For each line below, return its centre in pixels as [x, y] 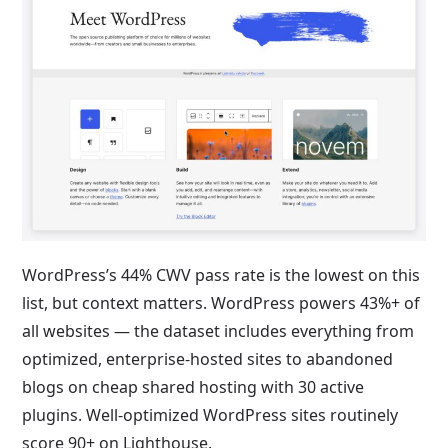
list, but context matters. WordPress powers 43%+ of [221, 302]
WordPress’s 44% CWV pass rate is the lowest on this [221, 274]
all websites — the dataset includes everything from [218, 330]
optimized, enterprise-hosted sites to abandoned [208, 358]
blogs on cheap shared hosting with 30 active [193, 386]
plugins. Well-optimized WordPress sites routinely [210, 414]
